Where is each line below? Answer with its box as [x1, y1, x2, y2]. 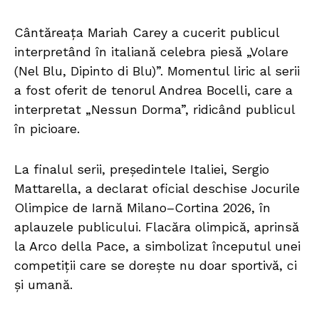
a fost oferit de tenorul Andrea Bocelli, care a [14, 83, 293, 98]
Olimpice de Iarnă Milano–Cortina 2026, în [14, 200, 271, 216]
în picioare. [14, 121, 80, 137]
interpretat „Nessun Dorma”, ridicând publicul [14, 102, 295, 117]
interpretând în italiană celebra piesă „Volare [14, 44, 288, 60]
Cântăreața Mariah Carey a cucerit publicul [14, 25, 279, 41]
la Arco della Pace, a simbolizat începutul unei [14, 239, 300, 254]
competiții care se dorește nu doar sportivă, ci [14, 258, 297, 273]
